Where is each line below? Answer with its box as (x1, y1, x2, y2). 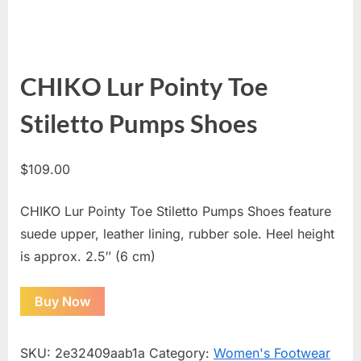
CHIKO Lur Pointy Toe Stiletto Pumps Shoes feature (20, 203, 331, 220)
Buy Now (35, 293, 90, 309)
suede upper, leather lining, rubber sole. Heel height (20, 226, 334, 243)
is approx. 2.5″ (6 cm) (20, 248, 156, 265)
